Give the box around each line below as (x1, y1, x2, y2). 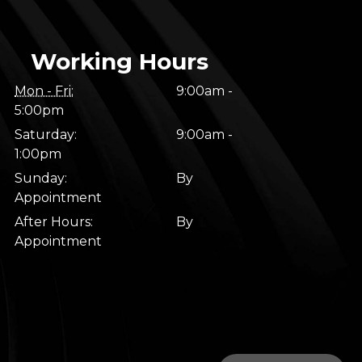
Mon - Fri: (15, 83, 74, 99)
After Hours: (15, 214, 93, 229)
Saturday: (15, 127, 77, 142)
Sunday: (15, 170, 67, 186)
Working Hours (31, 48, 208, 75)
